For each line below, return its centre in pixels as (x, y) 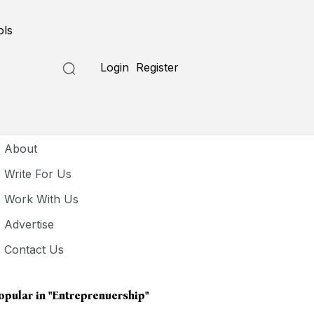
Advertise (29, 224)
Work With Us (42, 199)
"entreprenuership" (99, 295)
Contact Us (34, 250)
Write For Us (38, 174)
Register (158, 67)
